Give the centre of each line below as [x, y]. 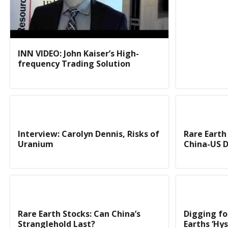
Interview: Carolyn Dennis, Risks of [89, 134]
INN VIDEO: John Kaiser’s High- [78, 54]
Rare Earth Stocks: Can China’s [79, 213]
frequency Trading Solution [74, 64]
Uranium [36, 144]
